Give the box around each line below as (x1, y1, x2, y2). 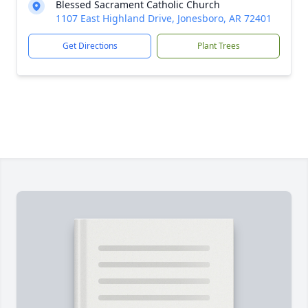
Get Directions (62, 40, 118, 52)
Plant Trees (197, 40, 240, 52)
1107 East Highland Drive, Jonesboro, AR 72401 (56, 12, 272, 25)
